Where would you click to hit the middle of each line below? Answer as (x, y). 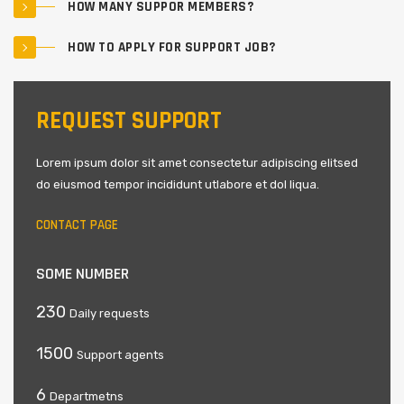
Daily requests (110, 313)
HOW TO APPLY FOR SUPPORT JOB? (172, 47)
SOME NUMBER (83, 274)
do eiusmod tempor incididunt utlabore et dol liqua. (178, 184)
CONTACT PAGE (77, 225)
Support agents (120, 355)
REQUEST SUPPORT (129, 121)
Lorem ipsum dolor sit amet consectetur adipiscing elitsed (197, 163)
